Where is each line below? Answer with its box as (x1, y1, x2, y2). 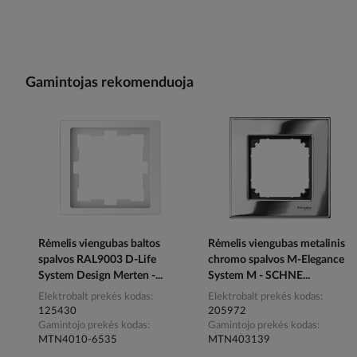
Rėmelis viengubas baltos (38, 238, 160, 250)
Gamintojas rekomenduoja (25, 76, 194, 91)
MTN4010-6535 (38, 335, 117, 346)
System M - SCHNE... (208, 270, 311, 282)
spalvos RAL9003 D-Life (38, 254, 156, 266)
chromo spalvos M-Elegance (208, 254, 345, 266)
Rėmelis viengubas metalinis (208, 238, 346, 250)
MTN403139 (208, 335, 271, 346)
